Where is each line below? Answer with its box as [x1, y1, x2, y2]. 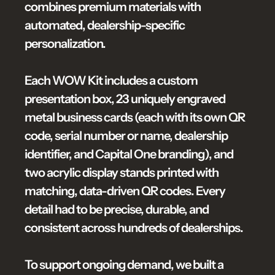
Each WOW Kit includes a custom [25, 73, 198, 88]
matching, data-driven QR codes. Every [25, 184, 225, 198]
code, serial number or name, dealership [25, 128, 228, 143]
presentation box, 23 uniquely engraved [25, 91, 225, 106]
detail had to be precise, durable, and [25, 202, 209, 217]
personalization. [25, 36, 106, 51]
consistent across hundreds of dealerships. [25, 220, 243, 235]
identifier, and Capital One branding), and [25, 147, 233, 161]
